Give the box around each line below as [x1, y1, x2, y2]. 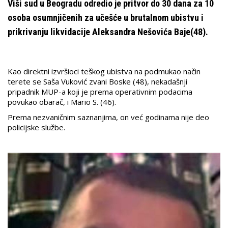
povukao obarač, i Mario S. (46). [8, 97, 116, 107]
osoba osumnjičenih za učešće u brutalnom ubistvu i [8, 12, 204, 23]
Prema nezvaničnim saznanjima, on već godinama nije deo [8, 112, 209, 123]
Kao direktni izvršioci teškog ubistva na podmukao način [8, 66, 201, 77]
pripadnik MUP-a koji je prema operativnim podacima [8, 87, 192, 97]
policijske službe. [8, 122, 65, 133]
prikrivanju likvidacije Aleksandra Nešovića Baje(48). [8, 26, 208, 38]
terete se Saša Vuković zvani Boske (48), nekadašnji [8, 76, 187, 87]
